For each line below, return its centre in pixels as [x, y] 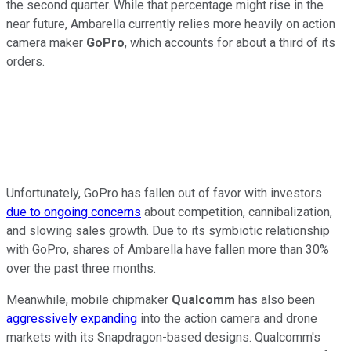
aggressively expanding [72, 318]
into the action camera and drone [227, 318]
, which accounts [171, 42]
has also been [275, 299]
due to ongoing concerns [74, 212]
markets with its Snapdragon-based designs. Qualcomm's [163, 337]
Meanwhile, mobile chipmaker [89, 299]
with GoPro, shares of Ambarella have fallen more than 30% [168, 249]
